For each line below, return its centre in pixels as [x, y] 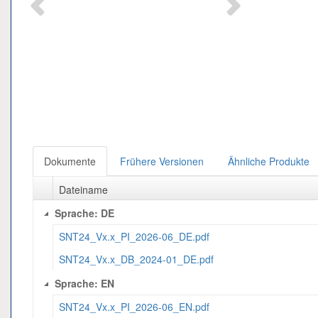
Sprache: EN [85, 284]
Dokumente [70, 161]
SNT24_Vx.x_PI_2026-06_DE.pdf [135, 236]
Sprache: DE [85, 213]
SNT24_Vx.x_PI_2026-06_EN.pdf [135, 307]
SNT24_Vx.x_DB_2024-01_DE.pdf [137, 259]
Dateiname [84, 190]
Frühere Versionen [162, 161]
